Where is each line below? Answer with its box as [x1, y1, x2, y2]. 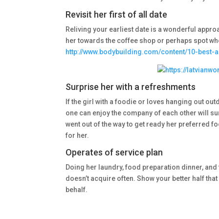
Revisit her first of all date [66, 9, 168, 20]
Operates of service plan [66, 147, 163, 157]
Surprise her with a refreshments [66, 82, 196, 92]
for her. [66, 131, 89, 139]
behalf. [66, 186, 88, 194]
